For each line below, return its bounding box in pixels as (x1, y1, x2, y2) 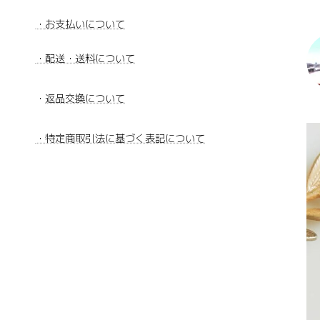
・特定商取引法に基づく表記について (35, 131, 205, 146)
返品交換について (45, 91, 125, 106)
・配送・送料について (35, 51, 135, 66)
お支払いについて (45, 17, 125, 32)
